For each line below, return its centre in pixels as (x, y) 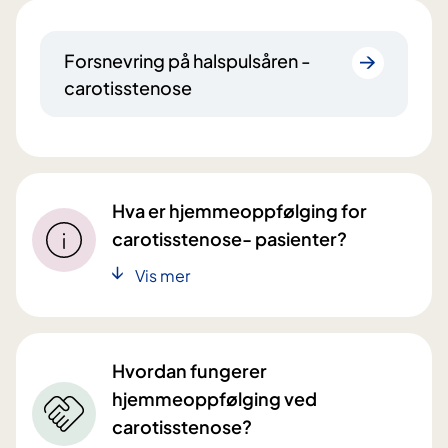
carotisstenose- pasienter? (229, 239)
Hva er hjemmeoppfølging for (239, 211)
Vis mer (162, 276)
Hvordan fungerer (189, 371)
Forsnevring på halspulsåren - (187, 61)
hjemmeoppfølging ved (198, 399)
